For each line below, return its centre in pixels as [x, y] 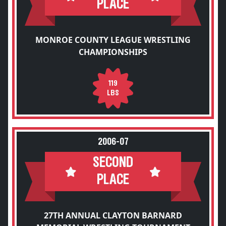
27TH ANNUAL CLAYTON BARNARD [113, 215]
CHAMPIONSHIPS [113, 52]
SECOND [113, 163]
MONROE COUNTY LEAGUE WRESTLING [113, 40]
